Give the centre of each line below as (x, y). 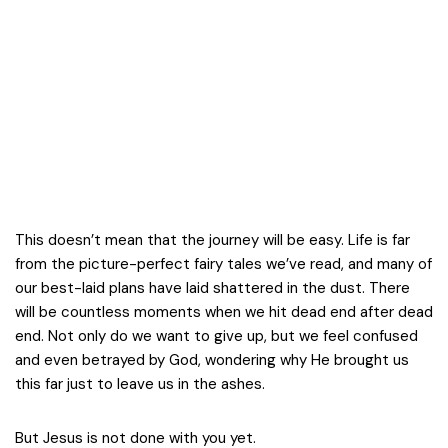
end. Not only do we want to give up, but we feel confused (216, 336)
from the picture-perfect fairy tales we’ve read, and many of (223, 264)
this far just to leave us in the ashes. (140, 384)
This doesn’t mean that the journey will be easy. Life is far (212, 240)
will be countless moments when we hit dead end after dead (224, 312)
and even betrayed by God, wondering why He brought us (212, 360)
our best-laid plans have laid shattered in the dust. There (212, 288)
